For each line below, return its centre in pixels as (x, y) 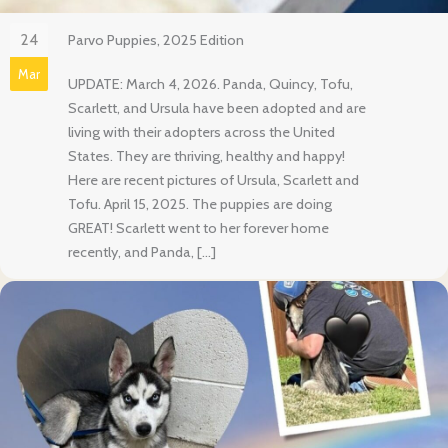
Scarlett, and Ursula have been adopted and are (217, 108)
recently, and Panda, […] (142, 252)
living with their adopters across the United (201, 132)
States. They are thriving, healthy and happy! (206, 156)
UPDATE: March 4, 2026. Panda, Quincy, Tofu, (210, 84)
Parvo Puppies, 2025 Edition (156, 40)
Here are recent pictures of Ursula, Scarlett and (213, 180)
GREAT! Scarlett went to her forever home (198, 228)
